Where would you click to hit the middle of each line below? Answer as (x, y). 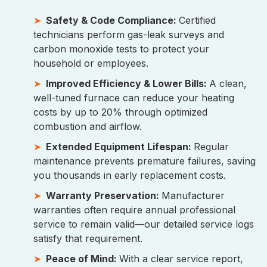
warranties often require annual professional (134, 210)
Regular (211, 147)
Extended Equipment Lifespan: (120, 147)
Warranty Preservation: (104, 196)
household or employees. (91, 63)
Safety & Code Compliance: (112, 21)
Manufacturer (193, 196)
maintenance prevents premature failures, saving (145, 161)
